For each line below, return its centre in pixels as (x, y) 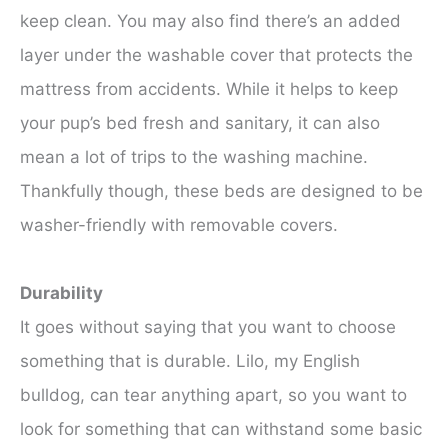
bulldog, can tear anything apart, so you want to (213, 395)
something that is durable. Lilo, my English (190, 361)
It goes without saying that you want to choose (208, 327)
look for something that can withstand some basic (221, 429)
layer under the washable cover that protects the (216, 55)
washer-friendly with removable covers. (179, 225)
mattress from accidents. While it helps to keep (209, 89)
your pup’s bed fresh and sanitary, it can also (200, 123)
